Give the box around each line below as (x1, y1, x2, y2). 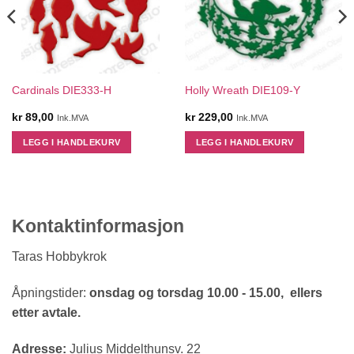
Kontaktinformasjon (12, 215, 184, 236)
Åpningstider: (12, 286, 86, 300)
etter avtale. (12, 306, 81, 320)
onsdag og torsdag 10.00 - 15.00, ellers (86, 286, 322, 300)
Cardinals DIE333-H (11, 84, 111, 96)
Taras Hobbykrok (12, 250, 107, 264)
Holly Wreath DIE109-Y (184, 84, 300, 96)
